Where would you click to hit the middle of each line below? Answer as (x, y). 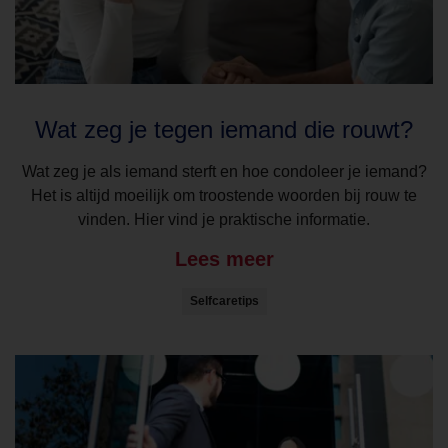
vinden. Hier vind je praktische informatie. (224, 219)
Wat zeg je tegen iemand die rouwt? (224, 129)
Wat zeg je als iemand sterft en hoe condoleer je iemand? (224, 171)
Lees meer (224, 258)
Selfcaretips (224, 300)
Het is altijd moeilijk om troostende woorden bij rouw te (224, 195)
